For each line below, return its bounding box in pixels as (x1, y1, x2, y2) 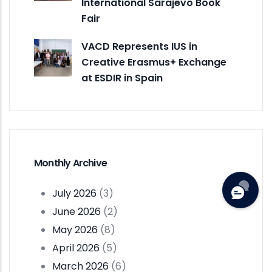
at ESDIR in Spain (81, 70, 163, 85)
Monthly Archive (34, 155, 107, 170)
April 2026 (52, 240, 100, 255)
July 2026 (52, 186, 97, 200)
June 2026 (52, 204, 101, 219)
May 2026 (52, 222, 98, 237)
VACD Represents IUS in (81, 39, 197, 53)
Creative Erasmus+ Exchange (81, 55, 226, 69)
